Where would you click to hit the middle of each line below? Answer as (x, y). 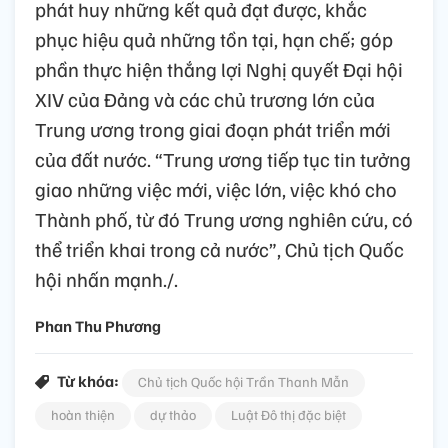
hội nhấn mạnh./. (106, 278)
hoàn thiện (83, 414)
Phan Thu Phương (98, 325)
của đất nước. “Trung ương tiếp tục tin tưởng (223, 158)
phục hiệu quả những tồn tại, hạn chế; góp (214, 38)
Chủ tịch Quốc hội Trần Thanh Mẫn (243, 381)
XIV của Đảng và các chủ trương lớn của (205, 98)
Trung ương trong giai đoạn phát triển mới (213, 128)
